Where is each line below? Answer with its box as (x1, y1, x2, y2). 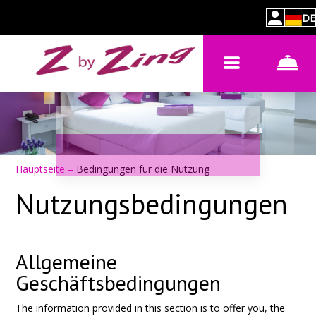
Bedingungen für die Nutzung (76, 162, 210, 176)
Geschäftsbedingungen (16, 269, 221, 296)
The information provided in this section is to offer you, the (16, 301, 286, 315)
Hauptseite (16, 162, 68, 176)
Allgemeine (16, 248, 118, 275)
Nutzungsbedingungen (16, 186, 288, 222)
